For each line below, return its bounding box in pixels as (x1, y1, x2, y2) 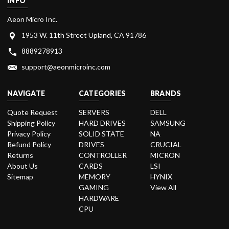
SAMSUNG (150, 118, 186, 127)
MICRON (150, 150, 180, 159)
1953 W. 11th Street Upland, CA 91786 (21, 30, 146, 39)
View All (150, 182, 176, 192)
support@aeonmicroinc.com (21, 62, 110, 71)
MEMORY (78, 172, 110, 181)
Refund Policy (7, 140, 51, 149)
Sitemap (7, 172, 33, 181)
